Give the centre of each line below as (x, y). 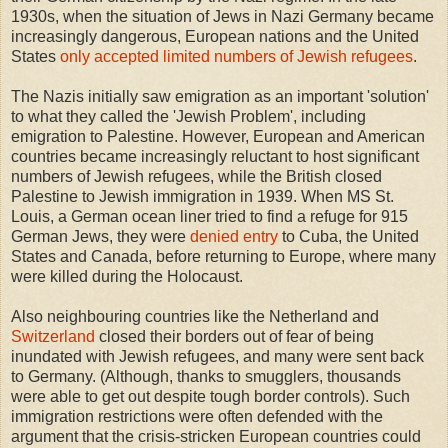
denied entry (234, 236)
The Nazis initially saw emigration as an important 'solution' (220, 96)
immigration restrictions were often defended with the (197, 416)
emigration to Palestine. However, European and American (218, 136)
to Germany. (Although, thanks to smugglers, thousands (206, 376)
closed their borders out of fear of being (234, 336)
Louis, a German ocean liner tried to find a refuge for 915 (209, 216)
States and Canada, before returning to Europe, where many (223, 256)
